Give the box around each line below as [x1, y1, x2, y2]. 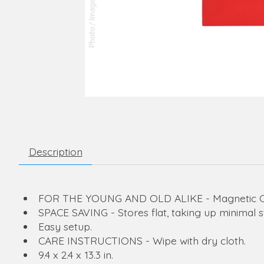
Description [28, 145, 82, 159]
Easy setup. [38, 220, 92, 233]
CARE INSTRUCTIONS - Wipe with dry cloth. [38, 234, 246, 247]
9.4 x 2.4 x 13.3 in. [38, 248, 113, 262]
